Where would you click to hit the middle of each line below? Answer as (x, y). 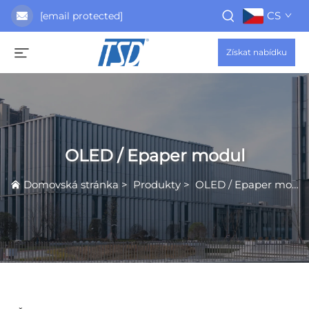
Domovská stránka (71, 185)
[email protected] (81, 16)
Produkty (157, 185)
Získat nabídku (257, 52)
